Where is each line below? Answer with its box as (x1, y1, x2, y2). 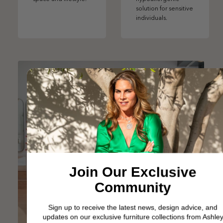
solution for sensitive (136, 6, 193, 12)
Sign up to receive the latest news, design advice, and (48, 203, 218, 212)
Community (94, 180, 171, 196)
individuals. (136, 15, 169, 22)
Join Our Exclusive (69, 164, 197, 180)
